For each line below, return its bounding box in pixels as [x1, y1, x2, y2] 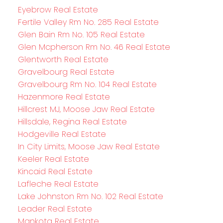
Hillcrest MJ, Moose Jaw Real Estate [17, 103, 155, 115]
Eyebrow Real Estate [17, 3, 98, 15]
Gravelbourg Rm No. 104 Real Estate [17, 78, 157, 90]
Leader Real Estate [17, 203, 92, 215]
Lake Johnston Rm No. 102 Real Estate [17, 190, 163, 202]
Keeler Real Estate [17, 153, 89, 165]
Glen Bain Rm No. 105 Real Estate [17, 28, 145, 40]
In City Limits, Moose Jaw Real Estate [17, 140, 160, 152]
